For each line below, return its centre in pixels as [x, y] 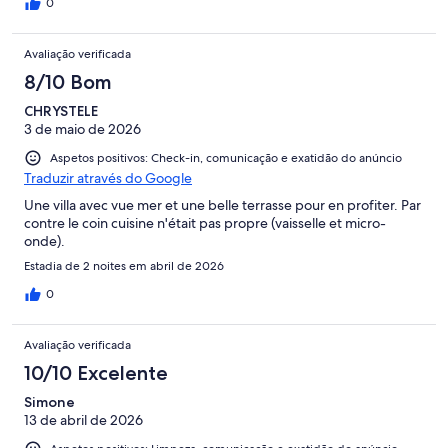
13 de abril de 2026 [83, 420]
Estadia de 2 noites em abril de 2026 [124, 266]
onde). [44, 241]
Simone [49, 402]
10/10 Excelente [96, 373]
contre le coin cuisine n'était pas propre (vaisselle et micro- [205, 223]
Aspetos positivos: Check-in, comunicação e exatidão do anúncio [226, 158]
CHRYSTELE [61, 111]
